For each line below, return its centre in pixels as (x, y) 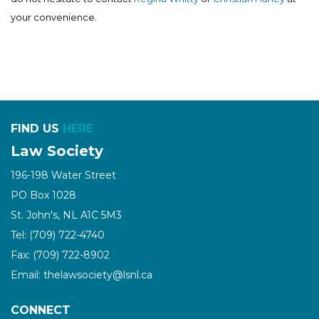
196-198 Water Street (63, 175)
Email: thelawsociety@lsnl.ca (82, 274)
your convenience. (54, 17)
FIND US (37, 128)
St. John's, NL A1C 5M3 (66, 215)
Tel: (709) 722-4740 (58, 235)
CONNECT (41, 310)
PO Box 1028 (43, 195)
